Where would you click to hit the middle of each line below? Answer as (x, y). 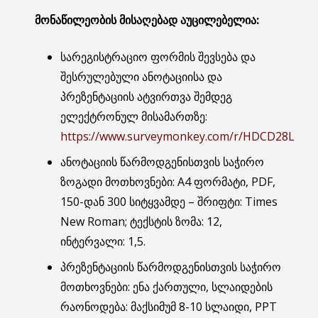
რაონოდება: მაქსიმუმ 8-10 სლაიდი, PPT (169, 306)
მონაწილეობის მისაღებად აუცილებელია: (146, 20)
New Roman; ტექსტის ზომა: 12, (141, 221)
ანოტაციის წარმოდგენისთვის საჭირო (162, 161)
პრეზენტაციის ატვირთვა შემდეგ (146, 96)
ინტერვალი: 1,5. (103, 241)
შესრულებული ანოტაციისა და (141, 76)
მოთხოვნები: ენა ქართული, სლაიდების (166, 286)
